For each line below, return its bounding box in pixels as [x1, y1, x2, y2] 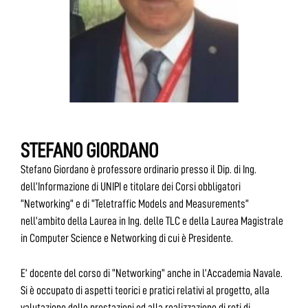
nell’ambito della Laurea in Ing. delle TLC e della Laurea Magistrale [21, 215, 283, 228]
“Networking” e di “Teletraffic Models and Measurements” [21, 198, 249, 210]
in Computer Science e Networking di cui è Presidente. [21, 232, 233, 245]
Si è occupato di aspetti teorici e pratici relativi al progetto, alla [21, 284, 269, 296]
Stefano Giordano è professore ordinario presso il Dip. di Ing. [21, 164, 256, 176]
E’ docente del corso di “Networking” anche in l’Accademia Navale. [21, 267, 283, 279]
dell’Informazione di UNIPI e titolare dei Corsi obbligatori [21, 181, 241, 193]
